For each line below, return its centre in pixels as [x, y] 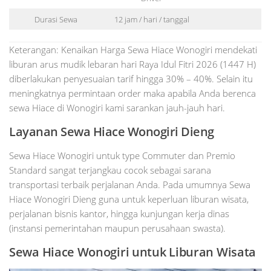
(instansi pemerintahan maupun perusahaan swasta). [117, 228]
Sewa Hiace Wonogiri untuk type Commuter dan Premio [122, 156]
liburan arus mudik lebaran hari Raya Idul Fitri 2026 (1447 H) [132, 64]
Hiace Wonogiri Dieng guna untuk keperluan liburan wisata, [129, 199]
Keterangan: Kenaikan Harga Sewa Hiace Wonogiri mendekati [133, 50]
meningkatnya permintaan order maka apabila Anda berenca [132, 93]
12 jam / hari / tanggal [152, 19]
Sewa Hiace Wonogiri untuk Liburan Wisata [132, 252]
